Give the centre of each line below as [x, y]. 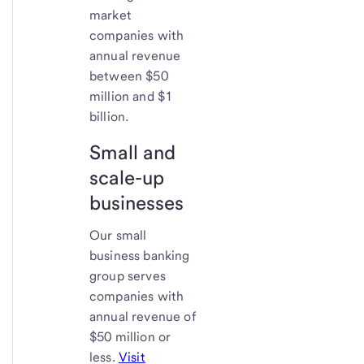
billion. [109, 117]
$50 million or [130, 337]
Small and [132, 153]
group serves [128, 276]
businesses [136, 203]
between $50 [129, 76]
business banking [140, 256]
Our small [118, 236]
